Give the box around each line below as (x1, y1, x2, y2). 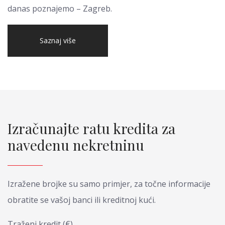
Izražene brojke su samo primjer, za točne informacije (8, 178, 210, 189)
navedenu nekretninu (8, 136, 144, 154)
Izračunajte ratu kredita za (8, 119, 175, 138)
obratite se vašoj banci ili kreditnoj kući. (8, 194, 156, 205)
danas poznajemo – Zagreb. (8, 3, 112, 14)
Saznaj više (40, 36, 76, 45)
